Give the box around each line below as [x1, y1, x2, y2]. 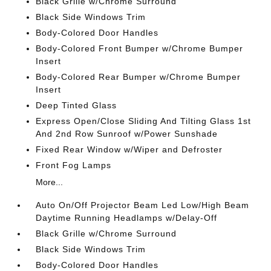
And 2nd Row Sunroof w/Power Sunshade [36, 128, 218, 139]
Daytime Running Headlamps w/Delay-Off [36, 212, 218, 223]
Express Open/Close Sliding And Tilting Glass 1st [36, 116, 252, 126]
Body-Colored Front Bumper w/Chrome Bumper [36, 43, 244, 53]
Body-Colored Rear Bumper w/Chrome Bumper [36, 71, 241, 82]
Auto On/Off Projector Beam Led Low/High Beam [36, 200, 250, 210]
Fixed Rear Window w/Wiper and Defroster [36, 144, 223, 154]
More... [36, 177, 64, 187]
